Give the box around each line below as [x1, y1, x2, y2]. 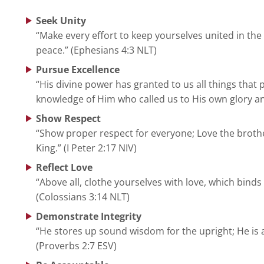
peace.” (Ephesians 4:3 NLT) [35, 43, 157, 57]
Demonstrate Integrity [35, 209, 141, 223]
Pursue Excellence [35, 62, 120, 76]
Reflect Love [35, 160, 93, 174]
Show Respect [35, 111, 101, 125]
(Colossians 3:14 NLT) [35, 190, 130, 203]
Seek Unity [35, 14, 86, 27]
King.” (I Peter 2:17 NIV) [35, 141, 137, 154]
